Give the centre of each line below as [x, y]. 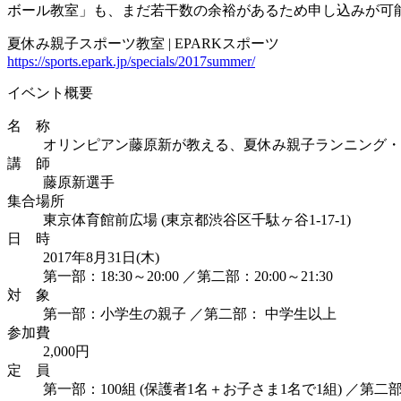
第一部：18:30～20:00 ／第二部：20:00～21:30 [188, 276]
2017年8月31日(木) [101, 257]
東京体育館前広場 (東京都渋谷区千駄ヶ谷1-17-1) [197, 219]
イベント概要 [50, 92]
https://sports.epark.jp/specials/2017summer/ [131, 61]
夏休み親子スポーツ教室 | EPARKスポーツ [143, 43]
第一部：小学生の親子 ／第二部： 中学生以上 [190, 313]
